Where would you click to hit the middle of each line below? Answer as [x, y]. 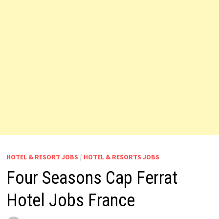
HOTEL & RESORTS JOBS [121, 157]
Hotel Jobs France [70, 200]
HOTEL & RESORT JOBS [42, 157]
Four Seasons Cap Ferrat [92, 178]
